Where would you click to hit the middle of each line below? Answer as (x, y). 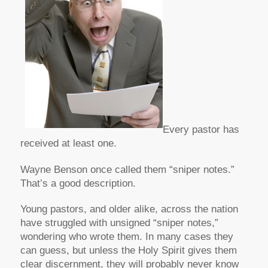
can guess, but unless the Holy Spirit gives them (128, 250)
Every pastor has (201, 130)
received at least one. (68, 144)
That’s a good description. (78, 183)
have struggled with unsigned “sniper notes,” (119, 223)
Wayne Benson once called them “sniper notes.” (127, 169)
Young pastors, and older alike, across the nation (129, 209)
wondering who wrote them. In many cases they (127, 236)
